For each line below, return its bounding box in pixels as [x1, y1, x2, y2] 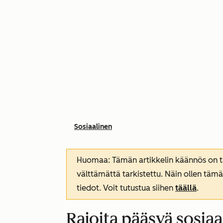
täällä [175, 183, 197, 193]
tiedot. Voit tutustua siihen [77, 183, 175, 193]
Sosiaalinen [74, 122, 112, 131]
